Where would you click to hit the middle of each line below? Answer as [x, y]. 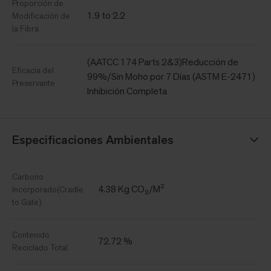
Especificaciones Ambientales [93, 140]
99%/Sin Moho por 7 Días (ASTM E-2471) [171, 77]
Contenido [31, 235]
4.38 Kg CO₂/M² [131, 189]
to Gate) [27, 202]
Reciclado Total [40, 248]
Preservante [34, 83]
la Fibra [25, 29]
